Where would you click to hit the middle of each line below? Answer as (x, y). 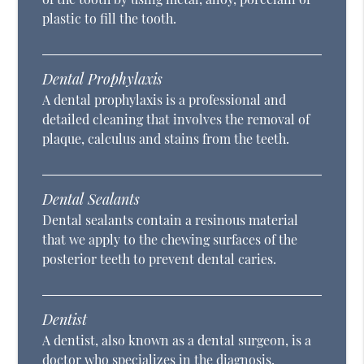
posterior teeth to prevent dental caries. (160, 259)
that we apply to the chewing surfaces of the (170, 240)
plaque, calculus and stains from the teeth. (166, 139)
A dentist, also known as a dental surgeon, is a (177, 340)
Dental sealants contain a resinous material (171, 220)
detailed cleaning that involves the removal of (176, 119)
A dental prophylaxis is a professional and (165, 100)
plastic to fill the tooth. (110, 19)
